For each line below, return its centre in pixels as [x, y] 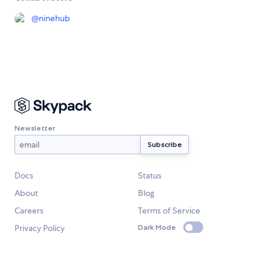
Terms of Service [169, 210]
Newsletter [35, 128]
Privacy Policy [40, 228]
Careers [29, 210]
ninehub [54, 18]
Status [150, 175]
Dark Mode [157, 227]
